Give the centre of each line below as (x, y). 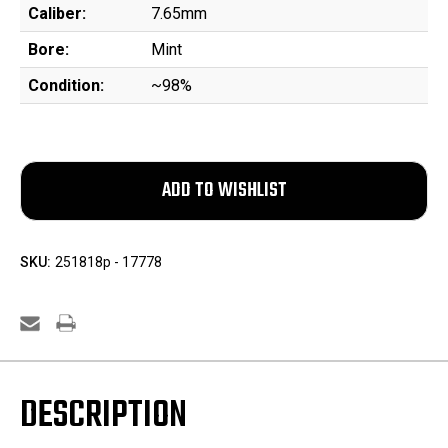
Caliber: (57, 14)
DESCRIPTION (103, 417)
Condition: (66, 86)
